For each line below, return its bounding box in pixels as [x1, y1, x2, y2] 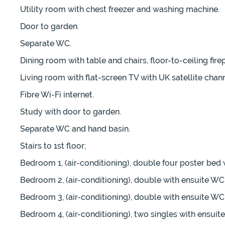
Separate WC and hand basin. [20, 124, 130, 134]
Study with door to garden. [20, 107, 121, 117]
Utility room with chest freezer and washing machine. [20, 5, 219, 15]
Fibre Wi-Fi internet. [20, 90, 94, 100]
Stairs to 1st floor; [20, 141, 86, 151]
